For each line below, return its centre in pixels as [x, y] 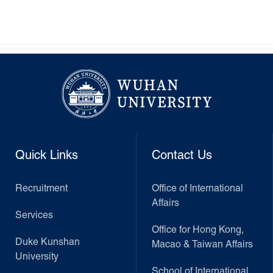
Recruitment [41, 189]
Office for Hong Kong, [198, 230]
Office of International [197, 189]
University [37, 257]
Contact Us [182, 156]
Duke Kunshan [48, 242]
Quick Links [47, 156]
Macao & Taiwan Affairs [202, 245]
